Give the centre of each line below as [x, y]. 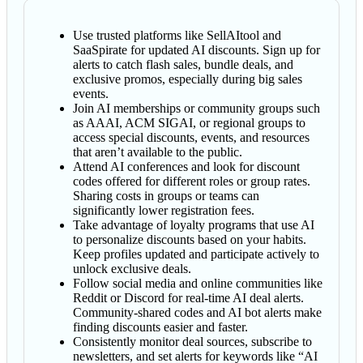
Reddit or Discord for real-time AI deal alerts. [188, 298]
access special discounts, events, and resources [191, 138]
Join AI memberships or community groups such [196, 109]
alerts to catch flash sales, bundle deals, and [183, 65]
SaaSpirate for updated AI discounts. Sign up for [196, 50]
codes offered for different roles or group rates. [192, 181]
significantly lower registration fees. [164, 211]
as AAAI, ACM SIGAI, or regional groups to [189, 123]
